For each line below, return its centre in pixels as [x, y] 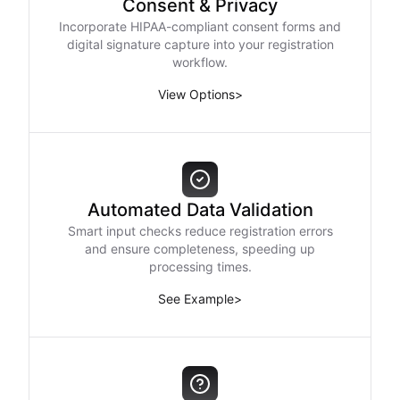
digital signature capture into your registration [200, 44]
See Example [196, 299]
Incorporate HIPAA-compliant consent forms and [200, 26]
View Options [196, 94]
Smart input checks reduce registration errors [200, 231]
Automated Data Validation [200, 210]
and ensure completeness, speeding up [200, 249]
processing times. [200, 267]
